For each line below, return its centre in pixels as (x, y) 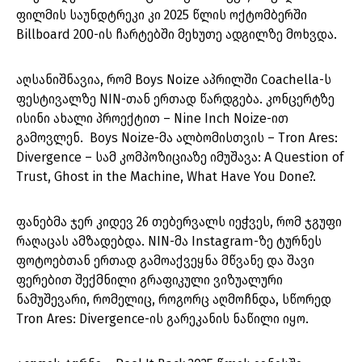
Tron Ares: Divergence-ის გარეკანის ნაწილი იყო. (162, 319)
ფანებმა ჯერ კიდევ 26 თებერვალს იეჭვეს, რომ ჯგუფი (179, 222)
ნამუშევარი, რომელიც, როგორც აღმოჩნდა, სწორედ (174, 300)
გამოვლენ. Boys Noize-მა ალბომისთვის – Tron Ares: (177, 138)
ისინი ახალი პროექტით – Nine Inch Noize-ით (152, 119)
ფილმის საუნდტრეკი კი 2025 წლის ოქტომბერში (162, 15)
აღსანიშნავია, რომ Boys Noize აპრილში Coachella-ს (174, 80)
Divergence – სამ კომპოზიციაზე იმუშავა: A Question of (180, 158)
